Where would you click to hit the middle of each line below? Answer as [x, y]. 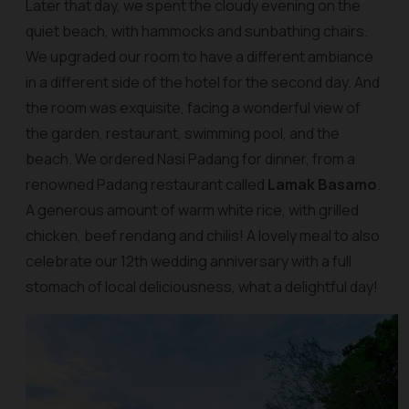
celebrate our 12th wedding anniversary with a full [189, 261]
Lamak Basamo [322, 184]
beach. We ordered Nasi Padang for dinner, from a [190, 159]
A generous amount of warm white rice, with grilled [192, 210]
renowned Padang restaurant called [147, 184]
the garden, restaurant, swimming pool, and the [183, 133]
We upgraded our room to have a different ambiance [199, 57]
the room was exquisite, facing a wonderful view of [193, 108]
